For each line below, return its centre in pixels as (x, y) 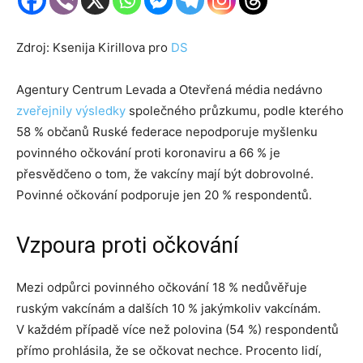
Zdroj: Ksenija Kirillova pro (94, 48)
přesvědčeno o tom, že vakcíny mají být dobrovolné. (165, 174)
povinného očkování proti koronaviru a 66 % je (148, 153)
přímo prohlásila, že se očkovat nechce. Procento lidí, (169, 351)
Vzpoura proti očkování (128, 246)
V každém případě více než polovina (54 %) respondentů (177, 330)
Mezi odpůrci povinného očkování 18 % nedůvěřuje (162, 288)
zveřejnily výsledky (71, 111)
